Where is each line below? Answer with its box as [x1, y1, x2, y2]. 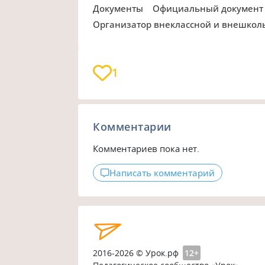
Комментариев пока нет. [93, 143, 200, 155]
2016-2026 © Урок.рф [93, 247, 179, 258]
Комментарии [93, 119, 172, 134]
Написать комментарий [109, 167, 215, 179]
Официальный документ [160, 2, 264, 15]
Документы [99, 2, 144, 15]
